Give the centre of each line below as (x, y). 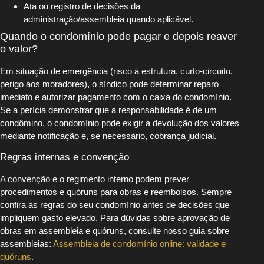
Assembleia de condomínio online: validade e (139, 243)
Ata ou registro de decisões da (82, 6)
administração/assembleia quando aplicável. (108, 19)
